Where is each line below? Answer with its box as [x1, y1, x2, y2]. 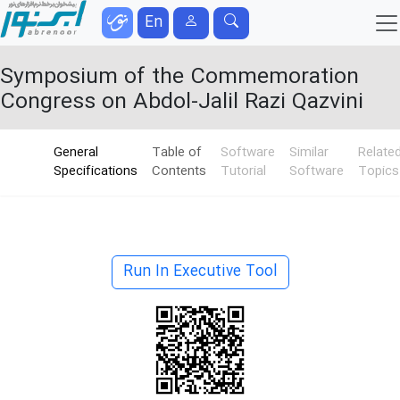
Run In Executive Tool [122, 260, 278, 284]
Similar [289, 142, 329, 163]
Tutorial [221, 161, 266, 182]
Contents [152, 161, 206, 182]
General [54, 142, 98, 163]
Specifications [54, 161, 137, 182]
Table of [152, 142, 202, 163]
